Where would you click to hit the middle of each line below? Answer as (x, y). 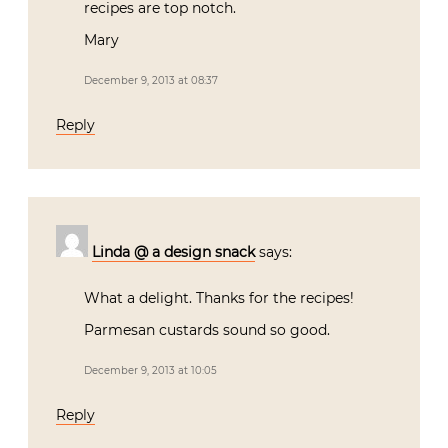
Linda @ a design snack (173, 252)
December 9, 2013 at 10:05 (150, 371)
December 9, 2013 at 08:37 (151, 81)
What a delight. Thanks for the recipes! (219, 298)
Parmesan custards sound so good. (207, 330)
